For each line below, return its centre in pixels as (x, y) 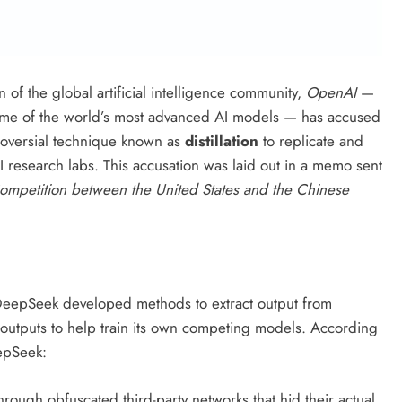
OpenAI (331, 92)
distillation (222, 140)
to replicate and (311, 140)
